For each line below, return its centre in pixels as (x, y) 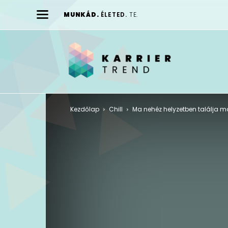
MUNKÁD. (81, 15)
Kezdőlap (85, 109)
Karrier (209, 55)
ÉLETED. (114, 15)
